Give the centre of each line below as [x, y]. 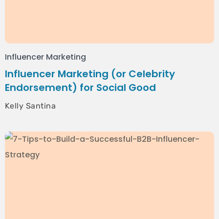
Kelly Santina [31, 106]
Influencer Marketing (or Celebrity [90, 74]
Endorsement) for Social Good [80, 88]
